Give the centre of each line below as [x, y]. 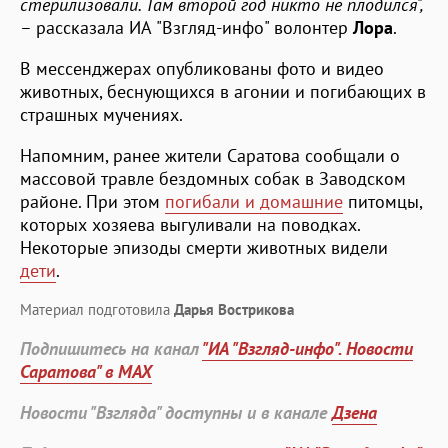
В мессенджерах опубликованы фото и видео [202, 68]
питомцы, [382, 201]
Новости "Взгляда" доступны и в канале [176, 412]
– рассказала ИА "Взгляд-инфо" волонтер [186, 27]
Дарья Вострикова [234, 309]
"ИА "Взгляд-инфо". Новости [307, 348]
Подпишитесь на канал [111, 348]
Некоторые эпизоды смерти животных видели [204, 247]
